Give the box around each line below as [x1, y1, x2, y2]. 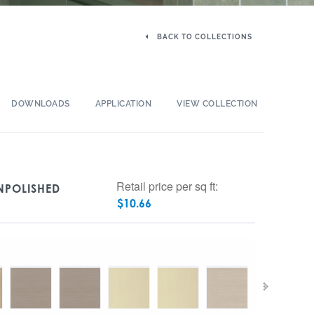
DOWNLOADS [11, 99, 70, 109]
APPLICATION [95, 99, 152, 109]
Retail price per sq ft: [116, 178, 218, 194]
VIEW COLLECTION [177, 99, 258, 109]
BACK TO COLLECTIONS [155, 33, 252, 41]
